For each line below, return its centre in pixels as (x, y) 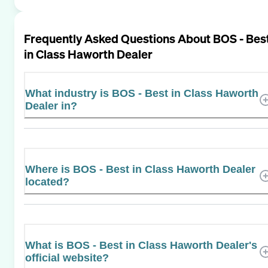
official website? (67, 258)
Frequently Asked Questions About (118, 38)
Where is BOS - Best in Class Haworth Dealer (140, 169)
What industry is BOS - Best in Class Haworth (142, 93)
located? (47, 182)
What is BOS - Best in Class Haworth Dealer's (141, 245)
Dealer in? (51, 106)
